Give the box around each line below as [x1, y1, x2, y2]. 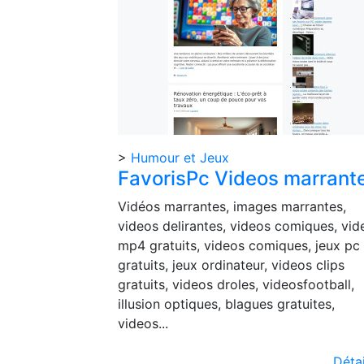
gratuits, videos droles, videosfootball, [118, 276, 354, 292]
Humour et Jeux [131, 149, 229, 166]
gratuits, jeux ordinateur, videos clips [118, 257, 344, 273]
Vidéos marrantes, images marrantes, [118, 198, 346, 214]
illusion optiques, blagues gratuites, [118, 296, 335, 312]
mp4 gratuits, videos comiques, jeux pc [118, 237, 360, 253]
